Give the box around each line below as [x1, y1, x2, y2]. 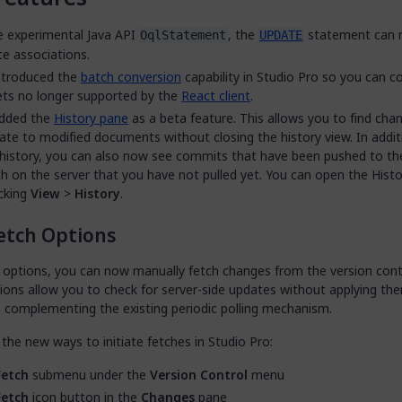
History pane [54, 109, 128, 127]
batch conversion [81, 67, 181, 86]
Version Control [150, 365, 248, 384]
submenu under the [29, 365, 150, 384]
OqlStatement [140, 28, 227, 42]
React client [181, 86, 250, 105]
